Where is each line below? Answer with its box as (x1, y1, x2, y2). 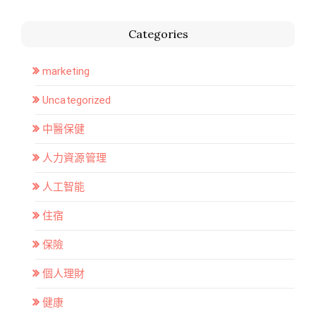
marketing (42, 64, 90, 78)
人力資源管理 (42, 151, 107, 164)
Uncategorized (42, 93, 111, 107)
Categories (128, 26, 188, 41)
